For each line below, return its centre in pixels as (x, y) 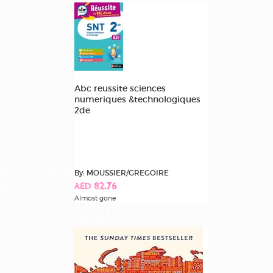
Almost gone (95, 198)
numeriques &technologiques (137, 100)
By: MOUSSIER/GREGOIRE (122, 173)
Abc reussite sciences (120, 89)
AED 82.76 (96, 187)
